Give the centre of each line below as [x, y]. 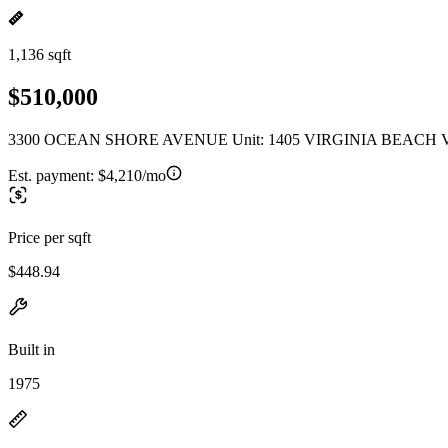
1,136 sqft [39, 54]
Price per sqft [49, 237]
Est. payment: [53, 175]
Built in [31, 349]
